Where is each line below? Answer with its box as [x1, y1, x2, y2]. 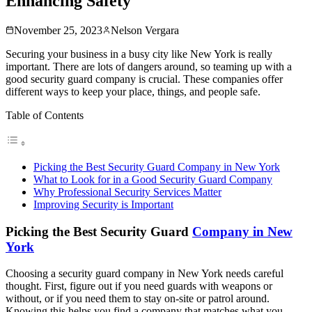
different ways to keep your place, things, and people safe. [6, 85, 260, 97]
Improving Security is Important [33, 198, 173, 210]
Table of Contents [6, 109, 84, 121]
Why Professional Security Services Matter [33, 185, 221, 198]
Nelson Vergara [111, 24, 179, 36]
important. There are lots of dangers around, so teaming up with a [6, 60, 292, 72]
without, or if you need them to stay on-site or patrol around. [6, 292, 270, 305]
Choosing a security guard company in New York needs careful [6, 267, 283, 280]
